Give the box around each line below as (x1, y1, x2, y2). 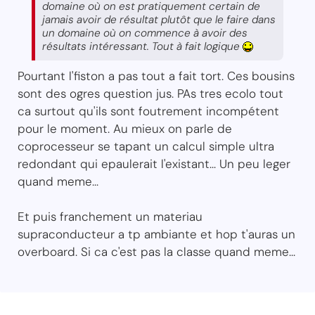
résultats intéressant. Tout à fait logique (42, 39, 243, 53)
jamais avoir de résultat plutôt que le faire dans (42, 12, 276, 27)
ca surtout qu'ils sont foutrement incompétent (18, 103, 279, 119)
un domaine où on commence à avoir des (42, 25, 247, 40)
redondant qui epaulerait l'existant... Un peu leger (18, 155, 290, 172)
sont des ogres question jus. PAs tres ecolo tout (18, 85, 283, 101)
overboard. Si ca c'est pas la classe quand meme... (18, 243, 295, 259)
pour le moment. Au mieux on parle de (18, 120, 232, 136)
